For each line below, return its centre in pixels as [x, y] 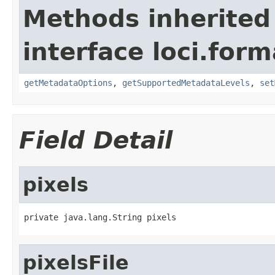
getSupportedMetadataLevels [186, 83]
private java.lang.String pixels [100, 217]
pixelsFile [76, 262]
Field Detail [96, 140]
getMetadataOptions [68, 83]
